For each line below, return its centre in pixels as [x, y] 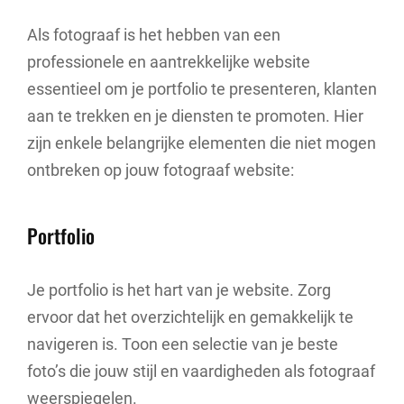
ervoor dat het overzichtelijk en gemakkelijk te [190, 317]
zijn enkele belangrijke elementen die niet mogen [202, 143]
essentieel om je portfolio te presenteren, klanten [202, 89]
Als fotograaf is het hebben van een [154, 35]
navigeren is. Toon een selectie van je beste [183, 344]
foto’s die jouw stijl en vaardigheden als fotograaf [201, 371]
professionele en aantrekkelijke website [169, 62]
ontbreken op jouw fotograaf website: [161, 170]
